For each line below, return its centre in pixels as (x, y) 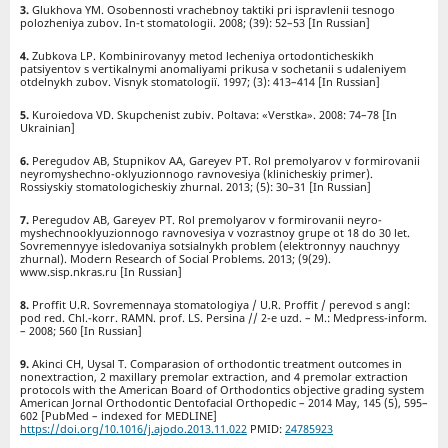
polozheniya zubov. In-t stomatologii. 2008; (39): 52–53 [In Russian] (194, 23)
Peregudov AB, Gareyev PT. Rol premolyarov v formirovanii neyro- (206, 220)
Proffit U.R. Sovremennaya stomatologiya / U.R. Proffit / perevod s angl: (220, 305)
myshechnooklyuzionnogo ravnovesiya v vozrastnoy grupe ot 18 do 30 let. (214, 233)
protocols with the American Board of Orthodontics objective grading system (221, 390)
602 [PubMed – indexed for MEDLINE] (118, 416)
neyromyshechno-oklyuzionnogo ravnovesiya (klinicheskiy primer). (196, 174)
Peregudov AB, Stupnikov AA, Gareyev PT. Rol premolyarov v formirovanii (225, 161)
